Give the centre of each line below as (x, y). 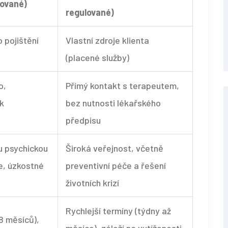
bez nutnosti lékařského (113, 103)
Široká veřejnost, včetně (115, 148)
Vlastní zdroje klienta (107, 40)
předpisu (83, 120)
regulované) (90, 12)
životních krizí (92, 183)
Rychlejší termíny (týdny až (118, 211)
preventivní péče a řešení (116, 166)
